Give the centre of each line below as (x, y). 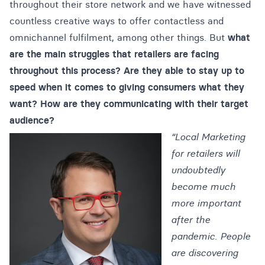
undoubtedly (198, 170)
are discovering (204, 253)
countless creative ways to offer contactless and (117, 21)
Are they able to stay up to (184, 70)
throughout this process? (65, 70)
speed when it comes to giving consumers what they (127, 87)
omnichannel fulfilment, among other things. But (119, 37)
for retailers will (205, 153)
